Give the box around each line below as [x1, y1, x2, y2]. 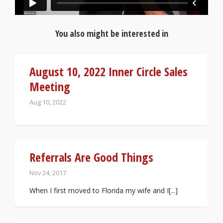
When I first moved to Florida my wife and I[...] [29, 185, 178, 195]
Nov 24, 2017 [29, 168, 66, 177]
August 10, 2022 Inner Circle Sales [29, 63, 188, 80]
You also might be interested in [55, 27, 168, 39]
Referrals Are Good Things [29, 148, 153, 165]
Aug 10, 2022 [29, 97, 66, 107]
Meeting [29, 78, 70, 95]
